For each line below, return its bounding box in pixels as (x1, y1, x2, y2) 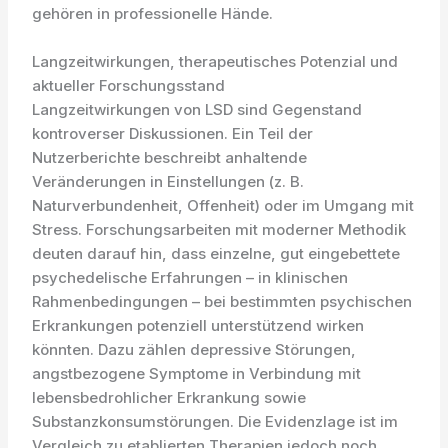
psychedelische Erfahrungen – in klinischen (32, 268, 349, 287)
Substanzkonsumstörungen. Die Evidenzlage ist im (32, 412, 399, 431)
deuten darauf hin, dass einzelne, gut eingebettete (32, 244, 401, 263)
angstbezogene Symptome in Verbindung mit (32, 364, 362, 383)
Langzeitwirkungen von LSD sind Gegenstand (32, 100, 363, 119)
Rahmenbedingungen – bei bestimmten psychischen (32, 292, 413, 311)
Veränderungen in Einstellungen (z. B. (32, 172, 305, 191)
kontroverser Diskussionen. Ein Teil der (32, 124, 314, 143)
